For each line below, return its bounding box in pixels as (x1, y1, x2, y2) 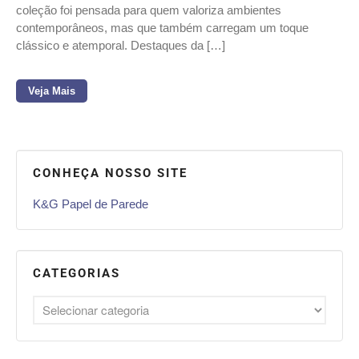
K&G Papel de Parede (33, 197, 148, 212)
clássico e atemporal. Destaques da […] (16, 38, 225, 52)
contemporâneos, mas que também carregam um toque (16, 20, 309, 34)
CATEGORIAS (33, 265, 120, 280)
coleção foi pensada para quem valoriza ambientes (16, 2, 281, 17)
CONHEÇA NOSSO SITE (33, 166, 188, 181)
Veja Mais (28, 84, 75, 97)
